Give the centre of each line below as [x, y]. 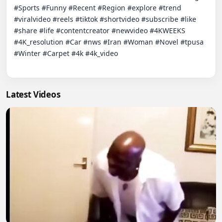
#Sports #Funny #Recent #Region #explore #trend [98, 8]
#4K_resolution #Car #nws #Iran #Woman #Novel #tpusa [109, 42]
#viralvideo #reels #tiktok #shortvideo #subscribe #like [105, 19]
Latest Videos [33, 94]
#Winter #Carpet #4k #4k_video [66, 53]
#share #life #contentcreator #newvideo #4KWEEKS [100, 30]
